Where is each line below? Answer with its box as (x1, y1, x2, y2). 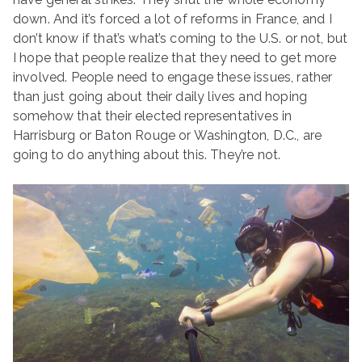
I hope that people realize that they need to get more (13, 50, 337, 65)
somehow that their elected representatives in (13, 108, 293, 124)
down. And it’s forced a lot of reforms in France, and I (13, 11, 332, 27)
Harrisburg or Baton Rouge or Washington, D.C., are (13, 128, 322, 143)
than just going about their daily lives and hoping (13, 89, 308, 104)
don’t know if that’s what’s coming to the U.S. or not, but (13, 31, 348, 46)
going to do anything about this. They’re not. (13, 147, 281, 162)
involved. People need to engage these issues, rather (13, 69, 333, 85)
